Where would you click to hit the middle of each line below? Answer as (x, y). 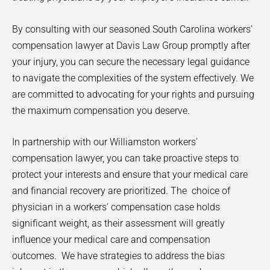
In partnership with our (61, 142)
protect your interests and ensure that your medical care (130, 175)
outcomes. (34, 256)
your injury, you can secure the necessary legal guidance (131, 61)
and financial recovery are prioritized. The (99, 191)
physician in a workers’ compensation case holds (116, 207)
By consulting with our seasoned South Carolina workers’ (132, 29)
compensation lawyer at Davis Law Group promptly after (131, 45)
